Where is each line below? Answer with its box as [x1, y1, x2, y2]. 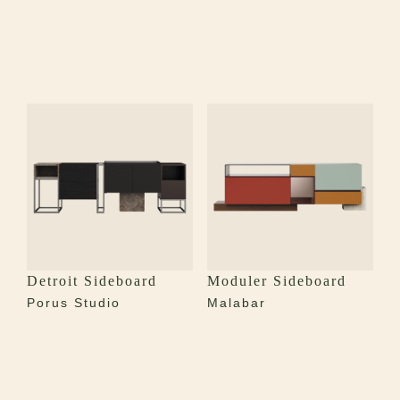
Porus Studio [27, 295, 121, 310]
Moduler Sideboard [206, 272, 346, 288]
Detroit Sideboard [27, 272, 157, 288]
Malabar [206, 295, 266, 310]
